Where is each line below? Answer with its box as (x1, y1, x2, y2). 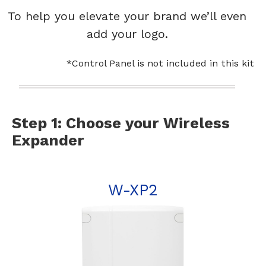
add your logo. (86, 27, 168, 42)
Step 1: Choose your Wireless (11, 113, 230, 132)
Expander (11, 131, 84, 149)
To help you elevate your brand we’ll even (8, 9, 246, 24)
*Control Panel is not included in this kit (66, 58, 254, 69)
